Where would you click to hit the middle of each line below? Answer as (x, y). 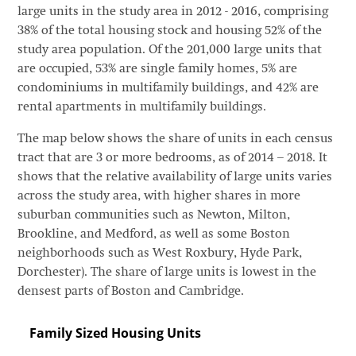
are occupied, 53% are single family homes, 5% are (157, 69)
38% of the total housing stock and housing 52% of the (169, 31)
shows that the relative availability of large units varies (174, 177)
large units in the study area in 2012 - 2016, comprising (172, 12)
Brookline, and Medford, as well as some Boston (153, 234)
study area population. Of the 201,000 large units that (169, 50)
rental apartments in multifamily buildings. (141, 107)
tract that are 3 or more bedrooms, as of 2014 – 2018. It (172, 158)
